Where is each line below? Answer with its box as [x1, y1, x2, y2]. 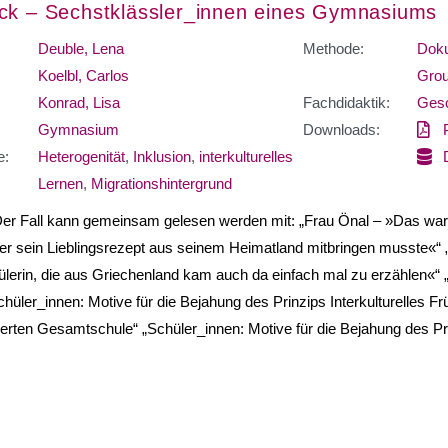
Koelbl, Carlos [37, 66, 129, 84]
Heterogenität [37, 147, 125, 165]
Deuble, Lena [37, 39, 124, 57]
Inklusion [132, 147, 191, 165]
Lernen [37, 174, 83, 192]
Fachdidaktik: [303, 93, 390, 111]
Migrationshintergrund [90, 174, 232, 192]
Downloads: [303, 120, 380, 138]
